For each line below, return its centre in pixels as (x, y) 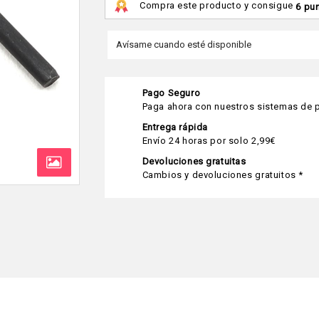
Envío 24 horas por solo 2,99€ (209, 141)
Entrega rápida (175, 127)
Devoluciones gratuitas (194, 161)
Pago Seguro (171, 93)
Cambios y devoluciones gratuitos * (223, 175)
